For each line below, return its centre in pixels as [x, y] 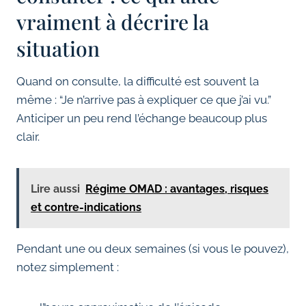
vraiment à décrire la [113, 22]
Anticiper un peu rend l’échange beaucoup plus [142, 119]
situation [58, 49]
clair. [28, 137]
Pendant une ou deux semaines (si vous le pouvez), [153, 249]
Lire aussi [55, 189]
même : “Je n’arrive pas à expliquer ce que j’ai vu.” [144, 100]
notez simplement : [68, 267]
